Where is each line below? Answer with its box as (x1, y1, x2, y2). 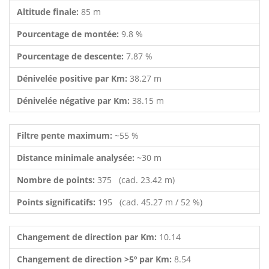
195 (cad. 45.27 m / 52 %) (98, 196, 202, 208)
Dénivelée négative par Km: (17, 95, 132, 106)
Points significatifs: (17, 196, 98, 208)
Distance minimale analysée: (17, 152, 137, 163)
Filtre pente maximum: (17, 130, 115, 141)
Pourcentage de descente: (17, 50, 126, 62)
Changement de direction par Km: (17, 231, 159, 243)
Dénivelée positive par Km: (17, 73, 130, 84)
